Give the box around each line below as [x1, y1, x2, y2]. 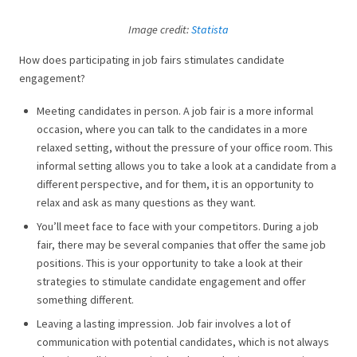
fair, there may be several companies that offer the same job [37, 237, 326, 253]
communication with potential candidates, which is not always [37, 335, 329, 350]
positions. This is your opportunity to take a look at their [37, 256, 303, 271]
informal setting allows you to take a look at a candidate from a [37, 159, 336, 174]
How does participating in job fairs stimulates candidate [19, 52, 284, 67]
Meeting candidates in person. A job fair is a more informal [37, 104, 313, 119]
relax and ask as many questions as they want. [37, 195, 256, 210]
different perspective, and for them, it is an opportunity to [37, 177, 314, 192]
